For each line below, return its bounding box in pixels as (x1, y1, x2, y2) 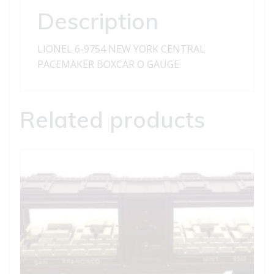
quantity (19, 17, 57, 31)
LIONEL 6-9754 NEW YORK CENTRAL (37, 42, 205, 56)
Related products (20, 105, 205, 133)
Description (37, 7, 158, 35)
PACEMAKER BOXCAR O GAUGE (37, 57, 179, 71)
